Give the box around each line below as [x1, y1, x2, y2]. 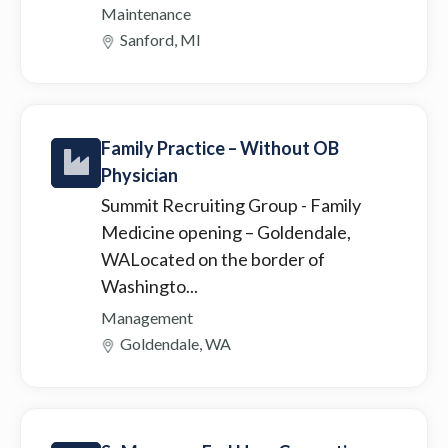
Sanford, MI [120, 29, 201, 49]
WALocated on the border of [101, 247, 325, 270]
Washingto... [101, 274, 198, 297]
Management [101, 307, 193, 327]
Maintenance [101, 3, 191, 23]
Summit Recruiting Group [101, 193, 301, 216]
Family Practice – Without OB [101, 136, 339, 159]
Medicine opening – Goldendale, [101, 220, 351, 243]
